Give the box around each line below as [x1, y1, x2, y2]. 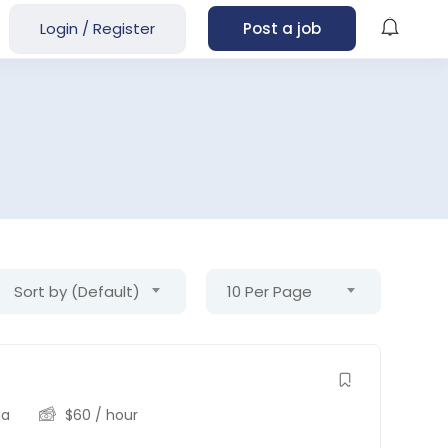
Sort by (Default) [13, 280, 140, 302]
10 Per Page [226, 280, 312, 302]
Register [92, 17, 155, 39]
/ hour [91, 404, 139, 425]
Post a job [242, 18, 321, 40]
